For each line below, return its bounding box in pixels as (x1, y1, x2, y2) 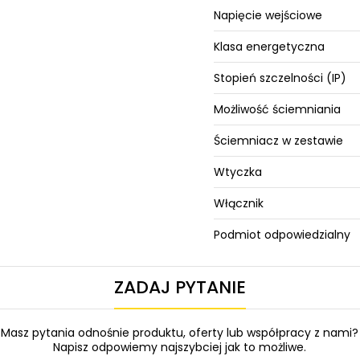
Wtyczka (214, 164, 263, 180)
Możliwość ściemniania (214, 101, 342, 117)
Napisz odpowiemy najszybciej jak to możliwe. (53, 339, 307, 355)
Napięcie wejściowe (214, 7, 323, 23)
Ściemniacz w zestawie (214, 133, 344, 149)
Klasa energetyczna (214, 39, 325, 55)
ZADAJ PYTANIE (114, 275, 246, 300)
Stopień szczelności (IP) (214, 70, 347, 86)
